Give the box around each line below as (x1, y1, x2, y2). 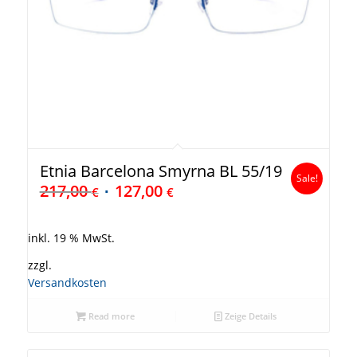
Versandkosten (27, 275, 107, 290)
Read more (86, 309, 135, 322)
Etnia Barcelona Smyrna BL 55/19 (39, 160, 282, 182)
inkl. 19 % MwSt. (27, 231, 115, 246)
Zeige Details (222, 309, 277, 322)
